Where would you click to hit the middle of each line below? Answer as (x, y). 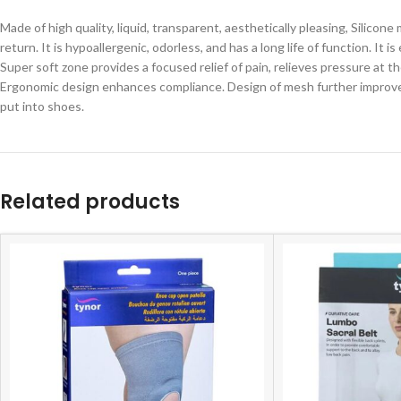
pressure (347, 66)
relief (215, 66)
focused (175, 66)
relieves (297, 66)
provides (117, 66)
